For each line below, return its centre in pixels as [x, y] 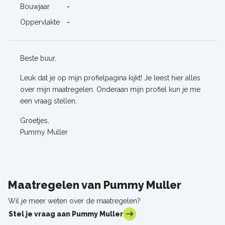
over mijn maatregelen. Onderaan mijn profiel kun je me [110, 90]
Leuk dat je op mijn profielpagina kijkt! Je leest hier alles [110, 78]
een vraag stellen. [48, 101]
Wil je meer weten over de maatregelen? [74, 201]
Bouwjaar [35, 7]
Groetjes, [35, 121]
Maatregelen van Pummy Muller [95, 185]
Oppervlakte [40, 22]
